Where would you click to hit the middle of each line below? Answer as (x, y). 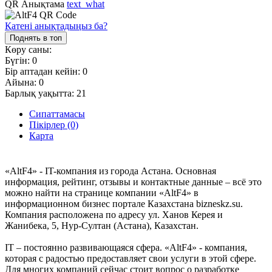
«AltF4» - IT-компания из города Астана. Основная (110, 171)
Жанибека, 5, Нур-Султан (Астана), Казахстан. (102, 225)
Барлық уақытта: (41, 93)
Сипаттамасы (57, 114)
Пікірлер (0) (54, 124)
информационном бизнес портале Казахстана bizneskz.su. (124, 203)
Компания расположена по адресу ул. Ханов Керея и (114, 214)
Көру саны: (28, 49)
